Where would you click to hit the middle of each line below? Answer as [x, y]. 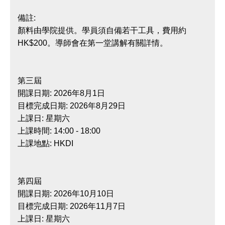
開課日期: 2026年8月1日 [61, 93]
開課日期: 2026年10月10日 [66, 194]
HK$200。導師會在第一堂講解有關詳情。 [93, 43]
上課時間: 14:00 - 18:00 [59, 131]
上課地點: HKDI [45, 143]
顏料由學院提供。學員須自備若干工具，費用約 [102, 30]
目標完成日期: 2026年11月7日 [72, 206]
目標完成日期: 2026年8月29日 [72, 106]
